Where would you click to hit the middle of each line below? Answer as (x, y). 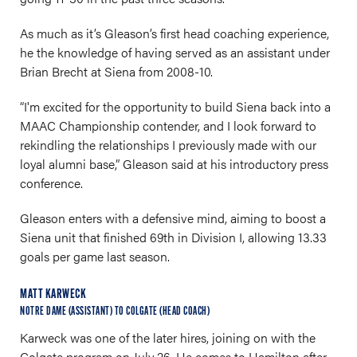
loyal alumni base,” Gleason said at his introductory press (174, 164)
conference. (51, 183)
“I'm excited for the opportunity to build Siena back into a (175, 106)
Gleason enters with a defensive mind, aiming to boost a (173, 218)
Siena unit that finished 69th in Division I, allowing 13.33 (173, 237)
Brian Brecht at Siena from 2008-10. (118, 71)
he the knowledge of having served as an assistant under (175, 52)
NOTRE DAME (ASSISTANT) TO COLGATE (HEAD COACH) (115, 312)
